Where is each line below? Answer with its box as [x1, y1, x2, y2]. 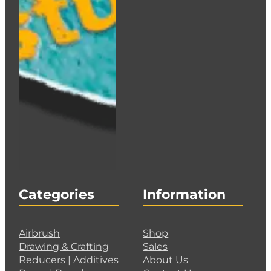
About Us [143, 253, 189, 266]
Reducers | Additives [19, 253, 119, 266]
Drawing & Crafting [19, 240, 109, 253]
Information [143, 186, 226, 203]
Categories [19, 186, 95, 203]
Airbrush [19, 227, 60, 240]
